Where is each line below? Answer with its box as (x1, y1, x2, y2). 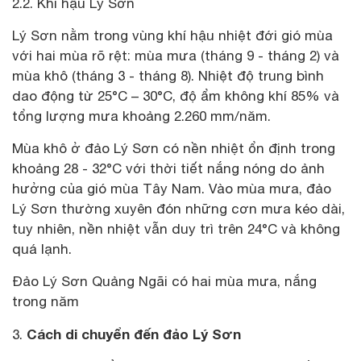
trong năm (12, 293, 83, 309)
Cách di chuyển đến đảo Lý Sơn (23, 325, 241, 342)
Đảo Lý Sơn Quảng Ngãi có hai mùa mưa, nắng (12, 272, 317, 289)
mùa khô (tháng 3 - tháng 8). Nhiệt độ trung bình (12, 67, 324, 84)
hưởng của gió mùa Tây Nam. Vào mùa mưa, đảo (12, 180, 331, 197)
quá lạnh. (12, 240, 80, 257)
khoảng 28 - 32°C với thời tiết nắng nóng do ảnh (12, 160, 325, 176)
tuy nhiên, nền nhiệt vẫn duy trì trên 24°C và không (12, 220, 340, 237)
